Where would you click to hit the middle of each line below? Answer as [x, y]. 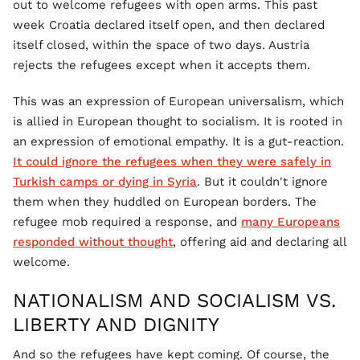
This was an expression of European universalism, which [178, 101]
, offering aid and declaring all [260, 242]
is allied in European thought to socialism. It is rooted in [178, 121]
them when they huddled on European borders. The [165, 202]
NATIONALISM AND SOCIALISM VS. [174, 301]
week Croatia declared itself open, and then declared [169, 25]
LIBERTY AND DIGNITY [116, 325]
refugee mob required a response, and [127, 222]
